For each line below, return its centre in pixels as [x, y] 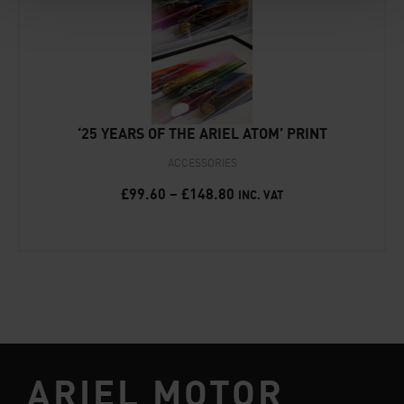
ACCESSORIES [202, 164]
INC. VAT [261, 194]
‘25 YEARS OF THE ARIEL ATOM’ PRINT [202, 133]
